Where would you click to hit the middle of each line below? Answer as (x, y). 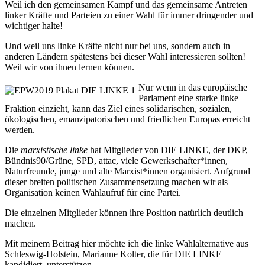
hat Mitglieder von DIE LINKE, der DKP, (168, 150)
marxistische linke (54, 150)
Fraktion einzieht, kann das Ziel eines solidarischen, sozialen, (118, 108)
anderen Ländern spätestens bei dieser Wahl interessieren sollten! (125, 56)
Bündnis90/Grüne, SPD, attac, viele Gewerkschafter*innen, (116, 160)
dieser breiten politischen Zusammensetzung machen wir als (116, 182)
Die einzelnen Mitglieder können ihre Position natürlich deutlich (124, 212)
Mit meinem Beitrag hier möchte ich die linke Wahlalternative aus (127, 243)
